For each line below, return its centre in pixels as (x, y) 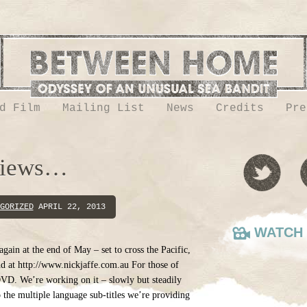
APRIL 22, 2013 (69, 207)
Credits (240, 108)
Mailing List (103, 108)
